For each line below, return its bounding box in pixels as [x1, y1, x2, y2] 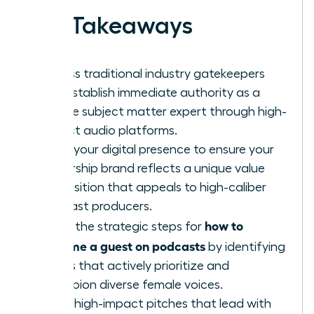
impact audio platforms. [40, 123, 177, 137]
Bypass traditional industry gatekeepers [40, 67, 265, 80]
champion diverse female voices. [40, 278, 223, 291]
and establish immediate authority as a [40, 86, 260, 99]
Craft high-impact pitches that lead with [40, 296, 271, 310]
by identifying [205, 240, 285, 253]
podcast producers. [40, 199, 152, 212]
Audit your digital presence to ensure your [40, 142, 274, 156]
